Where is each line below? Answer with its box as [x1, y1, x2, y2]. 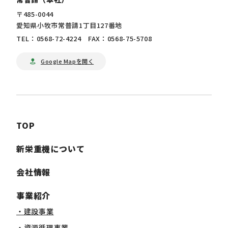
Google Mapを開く [41, 57, 94, 66]
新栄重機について [16, 142, 85, 155]
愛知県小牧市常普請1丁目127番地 [16, 20, 123, 31]
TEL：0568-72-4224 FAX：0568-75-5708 [16, 34, 152, 44]
